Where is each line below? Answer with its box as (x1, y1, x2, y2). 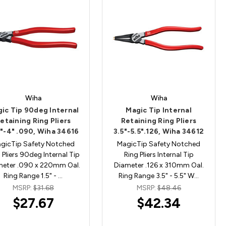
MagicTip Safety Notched (117, 139, 201, 148)
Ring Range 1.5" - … (4, 171, 63, 180)
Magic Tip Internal (126, 105, 192, 115)
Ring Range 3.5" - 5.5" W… (119, 171, 199, 180)
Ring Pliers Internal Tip (124, 150, 194, 159)
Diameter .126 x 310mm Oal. (114, 160, 204, 169)
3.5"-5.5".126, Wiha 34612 (113, 127, 204, 136)
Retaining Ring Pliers (121, 116, 197, 125)
